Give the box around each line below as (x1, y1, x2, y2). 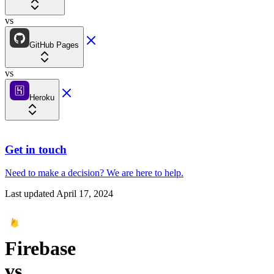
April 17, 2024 (56, 188, 113, 199)
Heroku (29, 93, 54, 102)
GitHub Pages (29, 40, 79, 50)
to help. (155, 168, 183, 179)
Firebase (5, 237, 76, 259)
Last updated (5, 188, 54, 199)
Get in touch (5, 143, 67, 156)
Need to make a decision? (5, 168, 104, 179)
